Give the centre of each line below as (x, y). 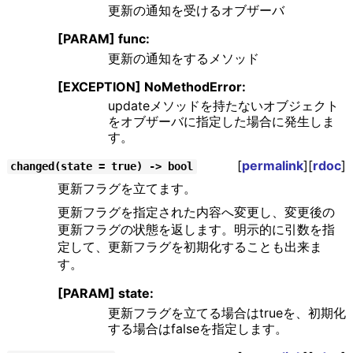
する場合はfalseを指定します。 (197, 329)
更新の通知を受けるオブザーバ (196, 10)
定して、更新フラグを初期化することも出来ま (190, 247)
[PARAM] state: (105, 294)
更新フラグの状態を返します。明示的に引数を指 (196, 230)
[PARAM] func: (103, 38)
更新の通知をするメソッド (183, 58)
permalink (273, 166)
